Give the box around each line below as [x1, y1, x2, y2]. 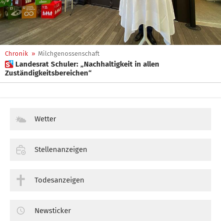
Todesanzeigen [35, 175, 84, 184]
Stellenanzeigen [35, 145, 87, 154]
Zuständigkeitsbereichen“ [5, 69, 92, 77]
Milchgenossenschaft [38, 50, 100, 57]
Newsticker [35, 206, 71, 215]
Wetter [35, 114, 56, 123]
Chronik [5, 50, 28, 57]
